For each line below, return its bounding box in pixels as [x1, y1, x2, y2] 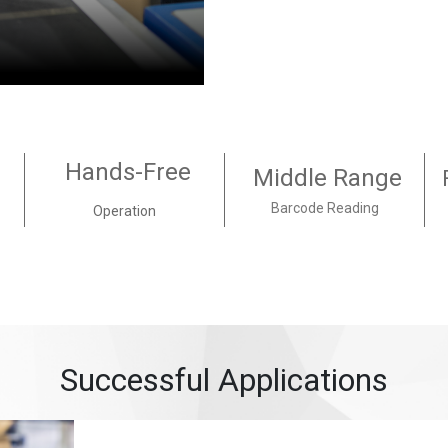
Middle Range [247, 164, 402, 192]
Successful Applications [60, 361, 388, 399]
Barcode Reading [270, 200, 379, 216]
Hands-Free [58, 158, 191, 186]
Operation [93, 203, 156, 219]
